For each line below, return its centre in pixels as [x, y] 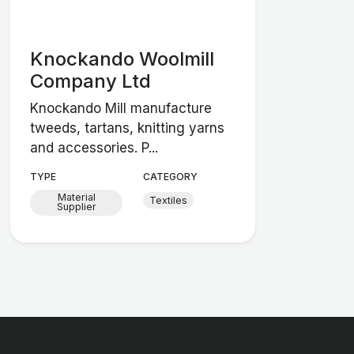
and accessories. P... [94, 148]
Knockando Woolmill [122, 58]
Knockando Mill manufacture [121, 109]
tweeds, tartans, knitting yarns [128, 128]
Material [76, 198]
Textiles [169, 200]
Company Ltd [91, 81]
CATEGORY [170, 177]
